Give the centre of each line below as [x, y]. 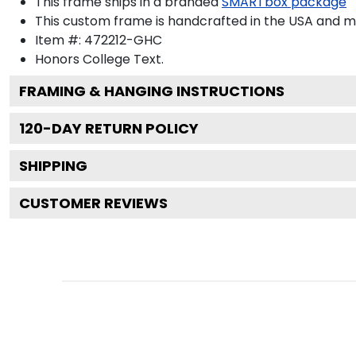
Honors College [83, 59]
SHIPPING [53, 165]
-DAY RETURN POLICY [121, 128]
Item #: [60, 40]
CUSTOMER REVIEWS [93, 203]
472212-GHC [123, 40]
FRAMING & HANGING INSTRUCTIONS [152, 91]
